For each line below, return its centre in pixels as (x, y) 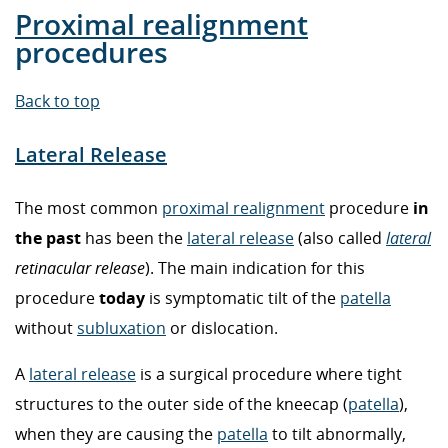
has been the (134, 238)
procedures (91, 51)
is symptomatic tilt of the (242, 298)
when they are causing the (116, 434)
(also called (340, 238)
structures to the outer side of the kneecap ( (181, 404)
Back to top (57, 100)
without (46, 328)
